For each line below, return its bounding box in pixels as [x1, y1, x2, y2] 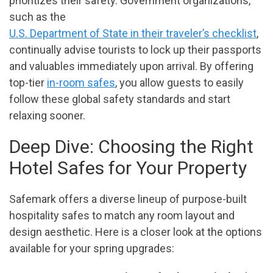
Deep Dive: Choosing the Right [9, 136, 253, 158]
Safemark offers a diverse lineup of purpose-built [9, 193, 247, 206]
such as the [9, 10, 66, 24]
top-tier [9, 76, 47, 90]
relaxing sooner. [9, 109, 85, 122]
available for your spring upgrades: [9, 242, 174, 255]
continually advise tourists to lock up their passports [9, 43, 261, 57]
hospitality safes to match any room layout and [9, 209, 235, 222]
